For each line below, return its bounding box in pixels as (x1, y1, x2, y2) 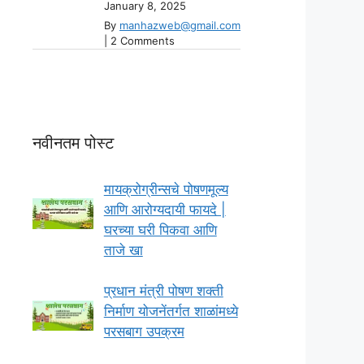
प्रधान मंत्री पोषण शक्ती (103, 283, 223, 300)
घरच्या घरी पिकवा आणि (103, 221, 217, 238)
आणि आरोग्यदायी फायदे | (103, 201, 226, 218)
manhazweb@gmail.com (119, 18, 240, 32)
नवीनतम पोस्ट (32, 132, 114, 153)
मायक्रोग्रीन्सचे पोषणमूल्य (103, 180, 228, 197)
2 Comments (110, 33, 175, 47)
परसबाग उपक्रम (103, 323, 184, 340)
